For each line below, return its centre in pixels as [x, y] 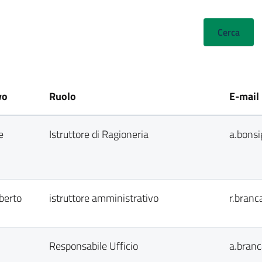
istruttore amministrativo [104, 198]
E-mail [244, 96]
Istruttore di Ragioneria [99, 134]
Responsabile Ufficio [94, 246]
